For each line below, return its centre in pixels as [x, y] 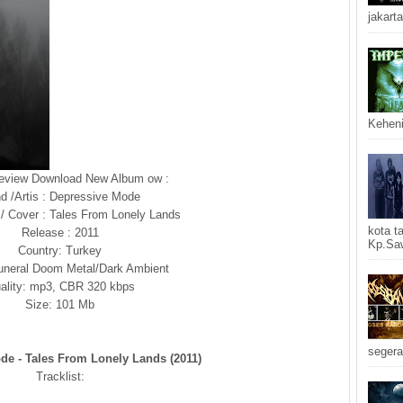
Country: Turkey [60, 251]
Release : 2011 [60, 233]
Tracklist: [60, 376]
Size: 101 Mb [60, 304]
